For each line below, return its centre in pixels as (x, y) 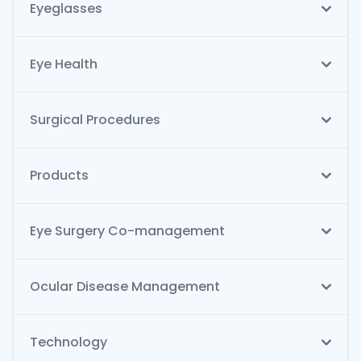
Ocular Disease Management (125, 287)
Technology (68, 342)
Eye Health (64, 64)
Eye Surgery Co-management (127, 231)
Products (59, 176)
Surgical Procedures (95, 120)
